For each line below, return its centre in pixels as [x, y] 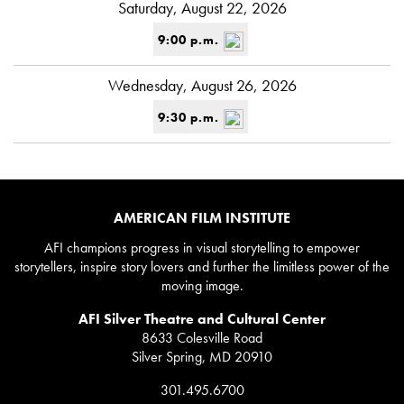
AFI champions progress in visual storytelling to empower [202, 248]
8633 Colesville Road [202, 338]
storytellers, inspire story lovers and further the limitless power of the [202, 266]
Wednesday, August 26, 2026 [202, 85]
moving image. [202, 285]
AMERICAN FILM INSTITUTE [202, 218]
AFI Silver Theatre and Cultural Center [202, 319]
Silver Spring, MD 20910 [202, 357]
